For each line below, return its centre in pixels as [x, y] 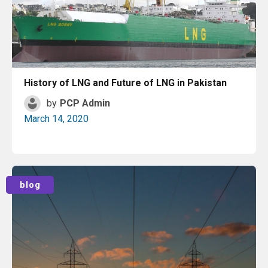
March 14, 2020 [56, 119]
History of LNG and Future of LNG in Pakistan [125, 83]
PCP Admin [85, 103]
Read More [138, 174]
